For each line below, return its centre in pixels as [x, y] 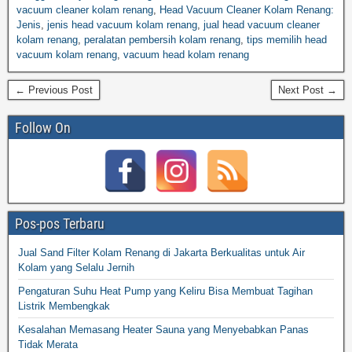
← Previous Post [54, 90]
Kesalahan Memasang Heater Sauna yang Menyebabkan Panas [163, 330]
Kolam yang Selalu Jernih [76, 268]
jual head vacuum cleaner [262, 25]
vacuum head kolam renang [186, 55]
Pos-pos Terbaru [60, 224]
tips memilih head [287, 40]
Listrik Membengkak [64, 306]
